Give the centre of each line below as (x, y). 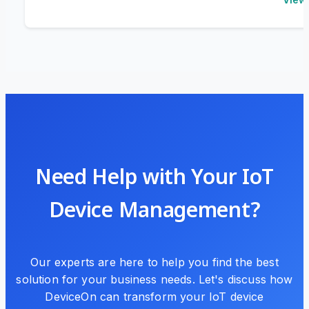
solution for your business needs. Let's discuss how (154, 279)
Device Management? (154, 209)
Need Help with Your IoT (154, 176)
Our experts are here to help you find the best (154, 262)
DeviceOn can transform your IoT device (154, 296)
